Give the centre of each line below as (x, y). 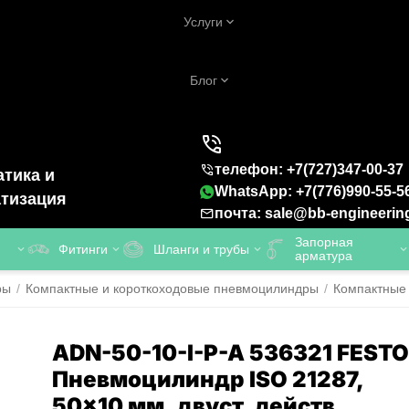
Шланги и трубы (201, 249)
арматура (324, 256)
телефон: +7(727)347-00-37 (309, 169)
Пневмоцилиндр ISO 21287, (208, 379)
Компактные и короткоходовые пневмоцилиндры (172, 288)
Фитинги (83, 249)
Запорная (324, 242)
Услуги (203, 22)
